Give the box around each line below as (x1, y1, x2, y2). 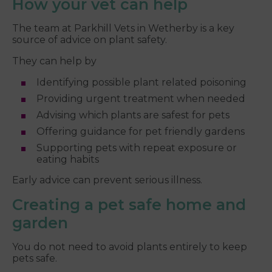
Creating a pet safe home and (12, 195, 246, 214)
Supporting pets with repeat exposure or (36, 142, 237, 154)
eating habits (36, 154, 99, 166)
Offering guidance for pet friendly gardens (36, 126, 245, 138)
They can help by (12, 55, 97, 67)
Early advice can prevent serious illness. (12, 174, 202, 186)
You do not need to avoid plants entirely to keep (12, 241, 247, 253)
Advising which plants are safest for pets (36, 109, 229, 121)
